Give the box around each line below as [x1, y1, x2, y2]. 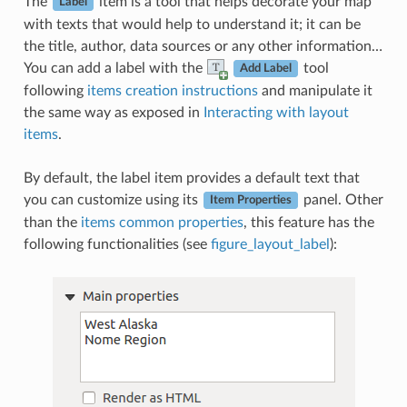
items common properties [80, 214, 243, 230]
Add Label [239, 63, 292, 74]
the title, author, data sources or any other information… [23, 38, 382, 54]
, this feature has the [243, 214, 374, 230]
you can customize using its [23, 192, 202, 207]
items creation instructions [86, 83, 258, 98]
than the [23, 214, 81, 230]
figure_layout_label [210, 236, 330, 252]
